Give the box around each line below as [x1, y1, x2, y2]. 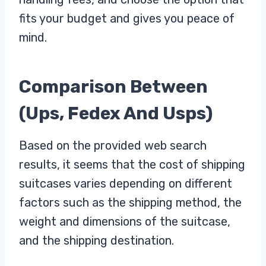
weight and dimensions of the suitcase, [19, 214, 230, 229]
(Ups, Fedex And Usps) [19, 102, 216, 124]
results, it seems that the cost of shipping [19, 157, 245, 172]
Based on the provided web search [19, 138, 207, 153]
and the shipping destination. [19, 233, 174, 248]
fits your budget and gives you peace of [19, 11, 235, 26]
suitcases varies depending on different [19, 176, 232, 191]
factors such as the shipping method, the [19, 195, 242, 210]
